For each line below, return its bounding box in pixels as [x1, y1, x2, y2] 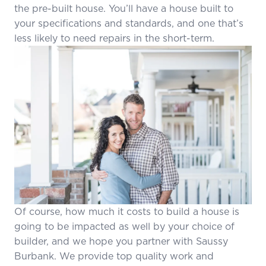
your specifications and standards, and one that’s [14, 17, 243, 30]
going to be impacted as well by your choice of [14, 219, 235, 233]
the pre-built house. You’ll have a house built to [14, 2, 233, 15]
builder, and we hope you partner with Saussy [14, 234, 228, 248]
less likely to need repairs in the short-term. [14, 31, 214, 45]
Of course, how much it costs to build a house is [14, 204, 239, 218]
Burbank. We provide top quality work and [14, 249, 214, 262]
